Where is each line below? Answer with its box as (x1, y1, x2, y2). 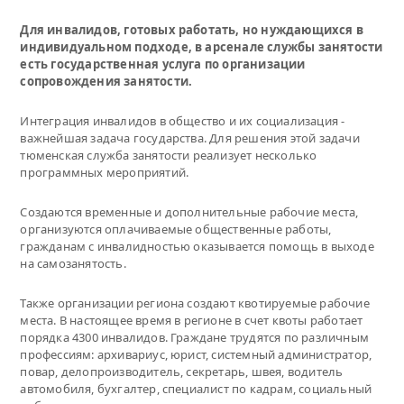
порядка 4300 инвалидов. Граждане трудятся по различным (20, 328, 369, 345)
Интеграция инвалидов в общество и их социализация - (20, 112, 345, 129)
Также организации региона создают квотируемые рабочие (20, 294, 370, 311)
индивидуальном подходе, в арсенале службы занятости (20, 38, 383, 55)
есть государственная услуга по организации (20, 55, 306, 72)
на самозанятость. (20, 254, 126, 271)
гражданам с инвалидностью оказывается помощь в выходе (20, 237, 374, 254)
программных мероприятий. (20, 163, 189, 180)
